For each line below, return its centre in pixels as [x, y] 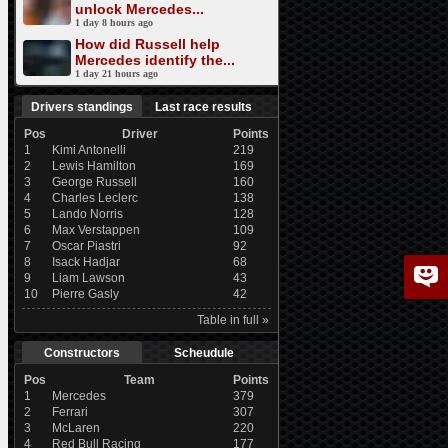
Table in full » [232, 320]
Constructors [81, 353]
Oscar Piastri [86, 246]
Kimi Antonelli [88, 150]
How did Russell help [147, 44]
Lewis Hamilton [93, 166]
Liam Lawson [88, 278]
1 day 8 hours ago [113, 22]
